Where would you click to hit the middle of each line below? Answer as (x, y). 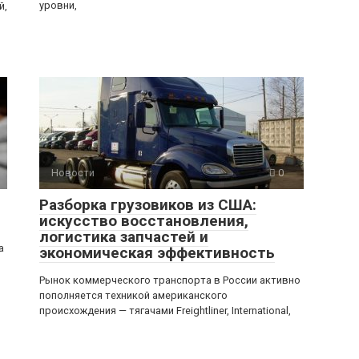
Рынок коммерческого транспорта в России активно (170, 280)
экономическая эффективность (157, 253)
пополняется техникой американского (133, 296)
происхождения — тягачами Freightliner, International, (165, 311)
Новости (73, 173)
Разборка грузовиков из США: (148, 205)
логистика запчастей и (124, 237)
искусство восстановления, (144, 221)
